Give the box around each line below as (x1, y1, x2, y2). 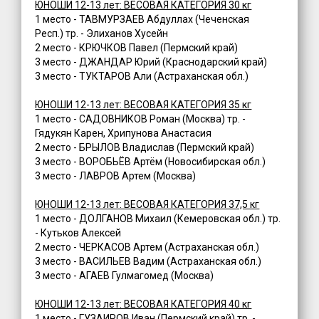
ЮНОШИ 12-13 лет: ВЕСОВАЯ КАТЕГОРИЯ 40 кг (35, 298, 252, 310)
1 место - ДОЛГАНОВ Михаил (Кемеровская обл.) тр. (35, 213, 281, 225)
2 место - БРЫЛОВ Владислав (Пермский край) (35, 142, 255, 154)
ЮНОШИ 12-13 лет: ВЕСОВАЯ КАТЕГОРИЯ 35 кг (35, 99, 252, 111)
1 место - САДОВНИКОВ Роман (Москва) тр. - (35, 113, 246, 125)
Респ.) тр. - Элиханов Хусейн (35, 28, 169, 40)
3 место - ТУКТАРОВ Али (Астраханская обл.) (35, 70, 249, 83)
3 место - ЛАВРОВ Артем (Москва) (35, 170, 197, 182)
